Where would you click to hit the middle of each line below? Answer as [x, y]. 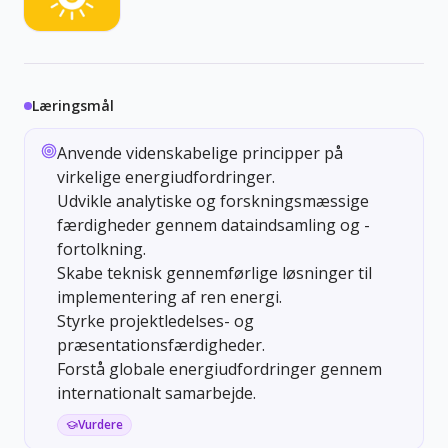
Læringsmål [73, 105]
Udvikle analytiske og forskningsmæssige [213, 200]
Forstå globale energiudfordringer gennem [219, 368]
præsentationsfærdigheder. [161, 344]
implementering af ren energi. [169, 296]
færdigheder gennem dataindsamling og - [213, 224]
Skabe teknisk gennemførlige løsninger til [214, 272]
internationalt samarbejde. [156, 392]
